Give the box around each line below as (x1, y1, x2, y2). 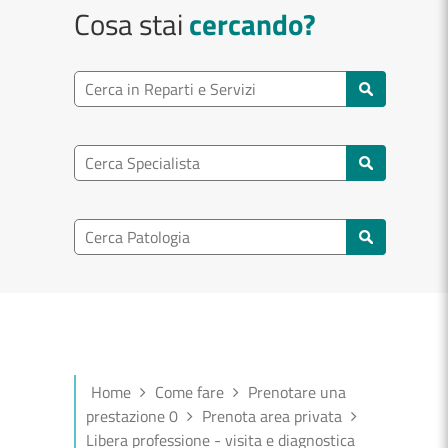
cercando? (189, 2, 316, 46)
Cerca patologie (73, 270, 177, 294)
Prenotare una (248, 380, 346, 404)
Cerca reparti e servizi (73, 122, 221, 146)
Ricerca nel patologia (73, 218, 214, 242)
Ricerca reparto (73, 70, 177, 94)
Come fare (155, 380, 224, 404)
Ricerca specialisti (73, 144, 194, 168)
